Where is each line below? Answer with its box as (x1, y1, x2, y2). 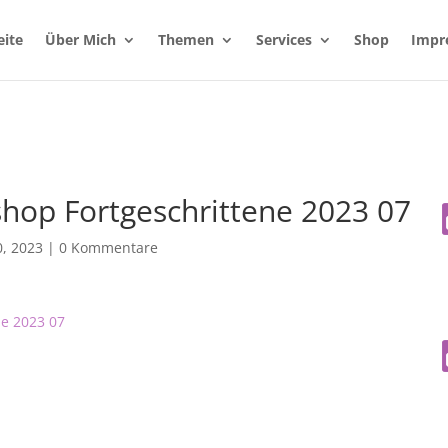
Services (256, 30, 312, 49)
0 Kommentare (58, 238, 158, 258)
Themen (158, 30, 214, 49)
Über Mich (45, 30, 116, 49)
